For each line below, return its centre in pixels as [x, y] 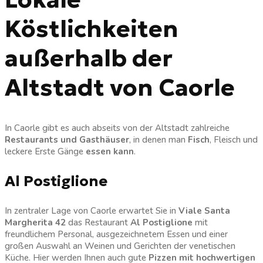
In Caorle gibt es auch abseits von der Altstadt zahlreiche [117, 128]
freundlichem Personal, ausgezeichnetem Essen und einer [116, 234]
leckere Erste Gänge [45, 151]
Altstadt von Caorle [120, 88]
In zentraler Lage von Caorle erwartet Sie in [92, 210]
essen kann [110, 151]
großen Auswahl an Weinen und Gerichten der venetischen [120, 246]
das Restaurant [98, 222]
